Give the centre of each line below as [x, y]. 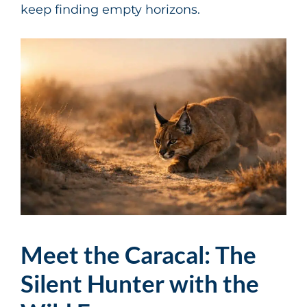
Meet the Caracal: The [138, 255]
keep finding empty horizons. [110, 9]
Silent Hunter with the [140, 283]
